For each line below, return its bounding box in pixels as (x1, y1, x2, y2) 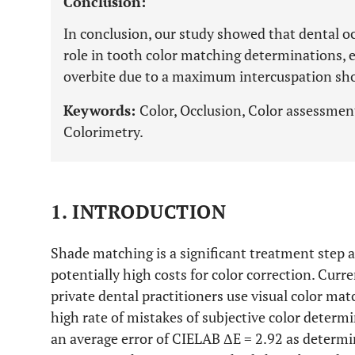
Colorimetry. (63, 122, 143, 141)
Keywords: (63, 101, 139, 120)
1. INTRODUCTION (51, 199, 227, 224)
